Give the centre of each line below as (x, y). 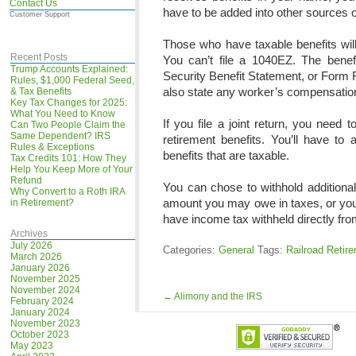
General (236, 250)
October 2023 (40, 335)
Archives (29, 234)
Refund (27, 180)
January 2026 (41, 268)
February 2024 (43, 301)
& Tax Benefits (41, 91)
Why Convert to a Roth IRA (68, 192)
